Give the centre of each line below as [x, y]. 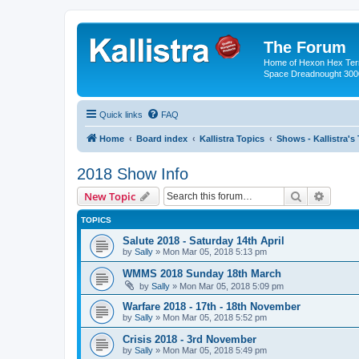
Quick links [121, 114]
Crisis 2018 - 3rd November [190, 339]
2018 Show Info [133, 173]
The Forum [305, 47]
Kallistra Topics [232, 138]
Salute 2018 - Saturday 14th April [204, 240]
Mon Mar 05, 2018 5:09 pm [232, 286]
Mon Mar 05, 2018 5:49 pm [215, 350]
